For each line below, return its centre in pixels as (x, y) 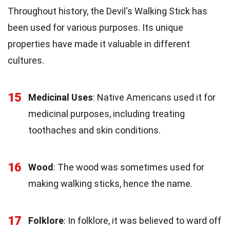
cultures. (26, 60)
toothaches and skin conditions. (94, 130)
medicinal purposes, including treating (107, 113)
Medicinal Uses (61, 97)
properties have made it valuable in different (99, 44)
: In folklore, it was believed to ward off (142, 220)
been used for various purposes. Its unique (95, 27)
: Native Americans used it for (154, 97)
